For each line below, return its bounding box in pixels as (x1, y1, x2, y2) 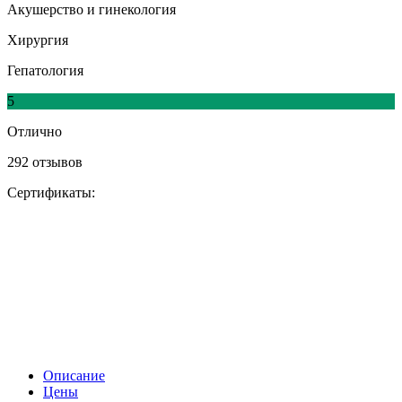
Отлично (7, 124, 62, 140)
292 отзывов (7, 154, 83, 170)
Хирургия (7, 32, 68, 48)
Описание (43, 368, 105, 384)
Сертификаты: (7, 185, 95, 201)
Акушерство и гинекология (7, 2, 176, 18)
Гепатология (7, 63, 83, 79)
